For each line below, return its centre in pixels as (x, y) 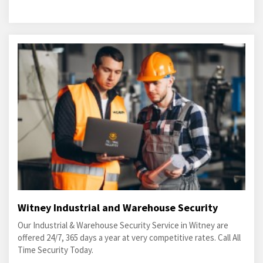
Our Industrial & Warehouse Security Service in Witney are (123, 225)
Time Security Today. (55, 250)
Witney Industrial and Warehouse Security (118, 208)
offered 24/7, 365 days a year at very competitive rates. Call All (129, 237)
